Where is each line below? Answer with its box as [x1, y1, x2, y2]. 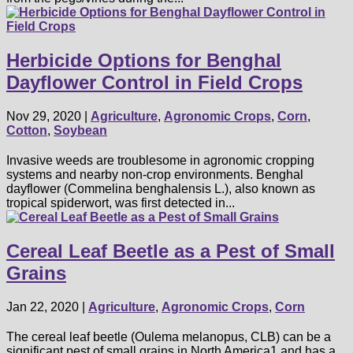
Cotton [6, 123, 47, 137]
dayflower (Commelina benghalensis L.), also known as [6, 181, 315, 195]
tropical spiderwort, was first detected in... [6, 195, 235, 210]
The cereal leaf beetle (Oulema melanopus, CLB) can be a [6, 329, 331, 344]
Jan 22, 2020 [6, 299, 79, 314]
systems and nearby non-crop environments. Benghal [6, 167, 303, 181]
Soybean [54, 123, 107, 137]
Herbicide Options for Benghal [6, 50, 281, 72]
